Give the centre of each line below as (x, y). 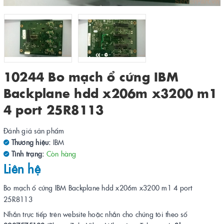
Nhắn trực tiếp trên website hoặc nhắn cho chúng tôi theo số (95, 214)
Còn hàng (61, 153)
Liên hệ (22, 168)
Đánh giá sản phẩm (34, 130)
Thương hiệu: (30, 142)
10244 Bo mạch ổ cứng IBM (91, 76)
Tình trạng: (28, 153)
